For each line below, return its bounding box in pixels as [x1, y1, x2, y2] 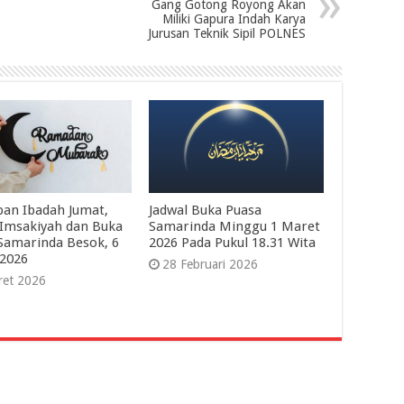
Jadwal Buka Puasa [148, 202, 262, 219]
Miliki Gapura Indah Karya [162, 11, 306, 26]
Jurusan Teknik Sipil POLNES [148, 25, 306, 41]
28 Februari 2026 [161, 257, 258, 272]
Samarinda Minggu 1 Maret [148, 218, 320, 235]
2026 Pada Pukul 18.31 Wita [148, 234, 316, 252]
